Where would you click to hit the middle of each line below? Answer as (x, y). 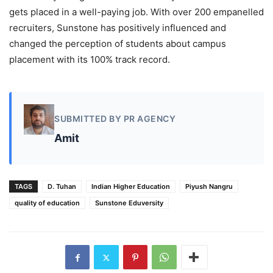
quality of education (47, 203)
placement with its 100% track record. (90, 60)
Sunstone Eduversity (129, 203)
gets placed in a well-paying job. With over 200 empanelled (136, 12)
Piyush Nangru (209, 187)
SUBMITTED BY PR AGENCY (115, 118)
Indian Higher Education (131, 187)
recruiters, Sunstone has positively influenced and (118, 28)
